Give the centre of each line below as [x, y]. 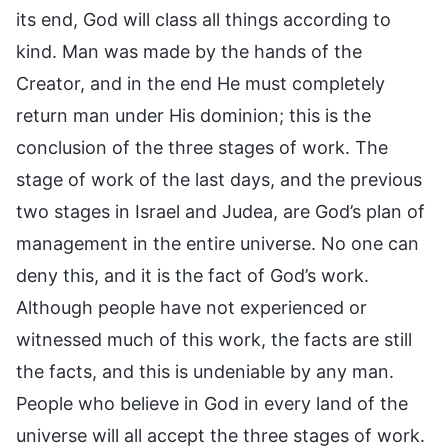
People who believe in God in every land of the [212, 403]
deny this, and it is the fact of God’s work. [192, 275]
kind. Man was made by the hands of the [189, 51]
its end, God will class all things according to [203, 19]
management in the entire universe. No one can [217, 243]
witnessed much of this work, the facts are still [214, 339]
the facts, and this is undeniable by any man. [205, 371]
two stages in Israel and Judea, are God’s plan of [220, 211]
